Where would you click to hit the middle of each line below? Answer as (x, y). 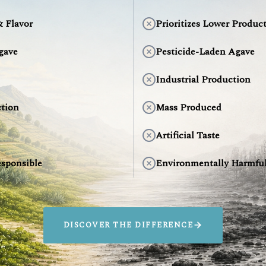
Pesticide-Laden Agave (205, 51)
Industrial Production (203, 79)
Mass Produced (188, 107)
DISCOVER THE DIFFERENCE (128, 225)
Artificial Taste (187, 135)
